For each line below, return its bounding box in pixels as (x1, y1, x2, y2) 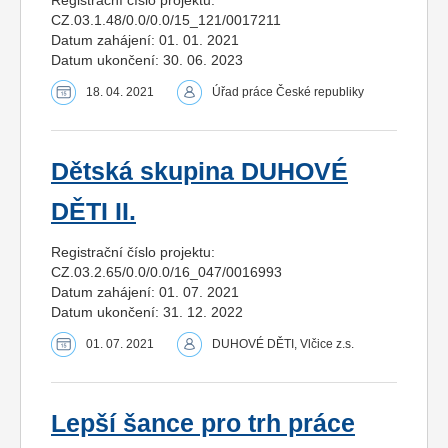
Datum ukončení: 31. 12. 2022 (51, 304, 243, 321)
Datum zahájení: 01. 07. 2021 (51, 284, 239, 301)
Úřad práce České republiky (212, 85, 364, 100)
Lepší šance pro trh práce (51, 410, 355, 438)
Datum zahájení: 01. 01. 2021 (51, 32, 239, 49)
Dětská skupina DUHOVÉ (51, 158, 348, 186)
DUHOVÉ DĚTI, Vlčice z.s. (212, 337, 354, 352)
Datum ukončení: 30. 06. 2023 (51, 52, 243, 69)
